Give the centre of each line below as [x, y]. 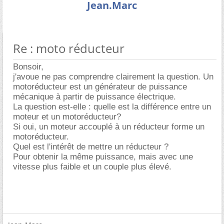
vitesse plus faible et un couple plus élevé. [92, 167]
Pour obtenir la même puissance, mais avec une [103, 157]
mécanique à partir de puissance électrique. [94, 97]
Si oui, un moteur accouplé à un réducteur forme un [109, 127]
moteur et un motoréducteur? [67, 117]
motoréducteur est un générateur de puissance [100, 87]
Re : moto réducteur [69, 48]
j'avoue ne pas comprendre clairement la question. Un [113, 77]
